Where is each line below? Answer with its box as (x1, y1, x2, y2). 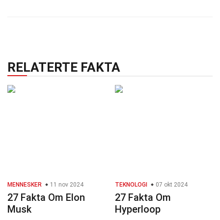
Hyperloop (115, 203, 161, 216)
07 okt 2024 (154, 181, 188, 189)
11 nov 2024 (49, 181, 83, 189)
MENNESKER (7, 181, 42, 189)
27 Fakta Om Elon (7, 192, 85, 204)
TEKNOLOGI (115, 181, 147, 189)
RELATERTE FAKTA (7, 60, 120, 75)
